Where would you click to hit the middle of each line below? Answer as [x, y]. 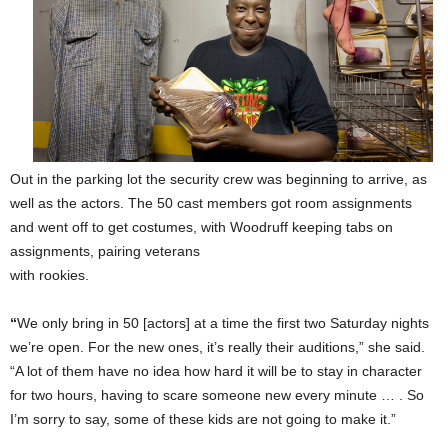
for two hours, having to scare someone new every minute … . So [217, 395]
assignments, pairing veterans [105, 251]
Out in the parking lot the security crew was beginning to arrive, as [218, 179]
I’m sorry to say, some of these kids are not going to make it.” [203, 419]
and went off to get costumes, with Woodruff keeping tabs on [201, 227]
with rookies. [49, 275]
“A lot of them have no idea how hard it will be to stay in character [216, 371]
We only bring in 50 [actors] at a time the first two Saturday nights [223, 323]
